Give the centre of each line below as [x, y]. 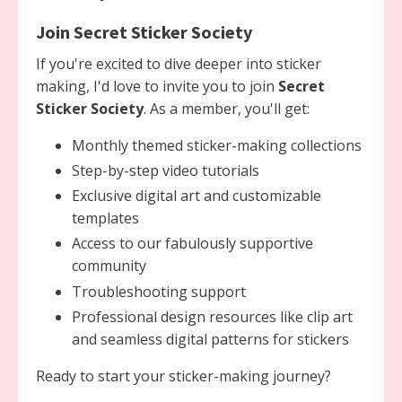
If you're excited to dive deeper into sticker [179, 63]
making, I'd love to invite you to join [157, 86]
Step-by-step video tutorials [166, 170]
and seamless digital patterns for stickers [210, 339]
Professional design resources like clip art [212, 316]
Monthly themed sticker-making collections [217, 145]
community [109, 266]
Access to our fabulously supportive [192, 244]
